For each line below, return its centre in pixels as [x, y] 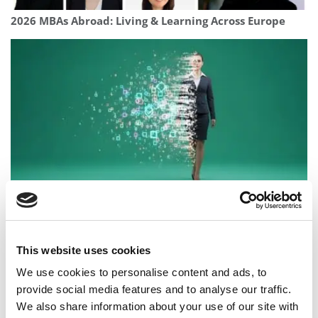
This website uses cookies [84, 250]
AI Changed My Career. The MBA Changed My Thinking [155, 205]
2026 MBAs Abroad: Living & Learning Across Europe [148, 21]
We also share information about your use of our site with [158, 306]
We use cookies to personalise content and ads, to [142, 272]
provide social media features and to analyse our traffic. [154, 289]
